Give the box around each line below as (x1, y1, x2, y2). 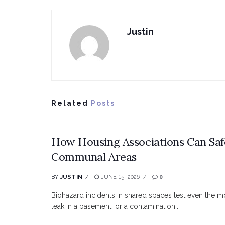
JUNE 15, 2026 (99, 174, 140, 181)
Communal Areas (51, 150, 137, 164)
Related (51, 99, 88, 108)
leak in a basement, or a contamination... (51, 202, 180, 211)
